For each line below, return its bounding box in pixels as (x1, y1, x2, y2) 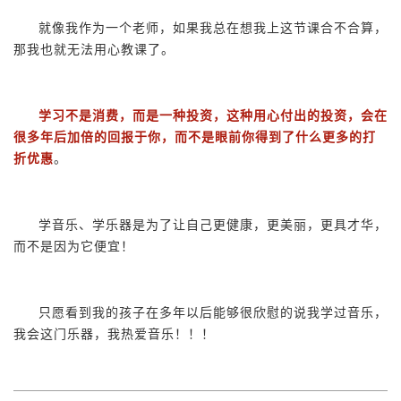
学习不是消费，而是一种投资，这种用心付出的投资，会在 (38, 109, 388, 123)
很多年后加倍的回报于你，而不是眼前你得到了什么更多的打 (13, 131, 376, 144)
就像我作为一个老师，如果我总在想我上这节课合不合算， (38, 21, 388, 35)
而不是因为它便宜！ (13, 240, 134, 253)
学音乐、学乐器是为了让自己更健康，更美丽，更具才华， (38, 218, 388, 232)
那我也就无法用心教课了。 (13, 43, 175, 56)
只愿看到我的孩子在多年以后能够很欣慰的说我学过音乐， (38, 306, 388, 320)
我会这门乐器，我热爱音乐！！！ (13, 328, 215, 341)
